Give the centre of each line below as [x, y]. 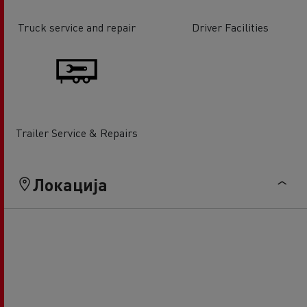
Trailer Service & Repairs [77, 132]
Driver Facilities [230, 27]
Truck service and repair [77, 27]
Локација [70, 184]
